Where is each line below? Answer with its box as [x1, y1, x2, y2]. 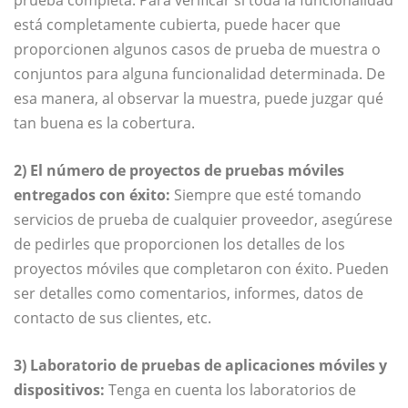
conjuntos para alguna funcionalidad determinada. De [14, 63, 385, 84]
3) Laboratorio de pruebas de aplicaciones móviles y [14, 354, 387, 375]
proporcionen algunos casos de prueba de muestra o [14, 38, 381, 59]
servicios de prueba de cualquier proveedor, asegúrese [14, 209, 393, 229]
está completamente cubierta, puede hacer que [14, 14, 341, 35]
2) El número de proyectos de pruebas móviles [14, 159, 344, 180]
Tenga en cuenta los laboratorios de [105, 379, 356, 400]
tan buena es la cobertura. [14, 112, 195, 133]
